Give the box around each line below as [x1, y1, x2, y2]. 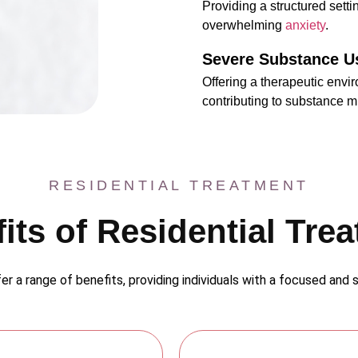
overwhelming [202, 18, 285, 32]
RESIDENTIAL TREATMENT [49, 177, 309, 194]
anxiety [285, 18, 325, 32]
